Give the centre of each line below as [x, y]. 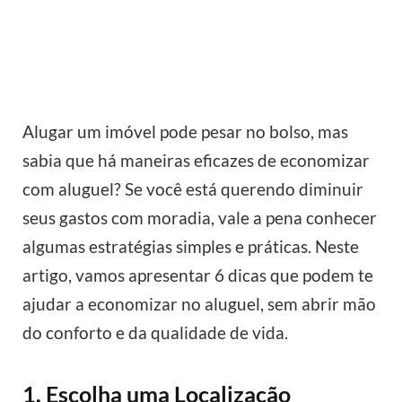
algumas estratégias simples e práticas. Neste [191, 247]
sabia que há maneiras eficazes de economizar [196, 161]
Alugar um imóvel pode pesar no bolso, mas [185, 132]
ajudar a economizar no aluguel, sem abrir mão [199, 304]
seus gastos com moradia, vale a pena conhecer [200, 218]
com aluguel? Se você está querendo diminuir [193, 189]
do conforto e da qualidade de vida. [155, 333]
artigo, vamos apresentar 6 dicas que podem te [198, 275]
